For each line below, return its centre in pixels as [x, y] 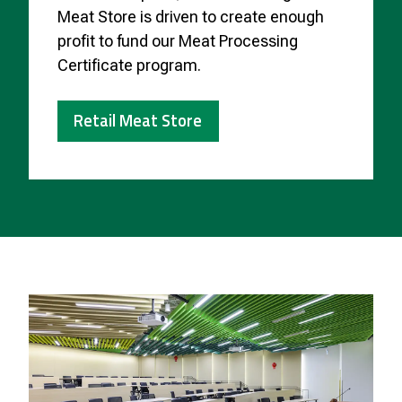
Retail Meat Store [138, 121]
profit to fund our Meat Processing [178, 41]
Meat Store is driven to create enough [191, 17]
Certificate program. [129, 66]
